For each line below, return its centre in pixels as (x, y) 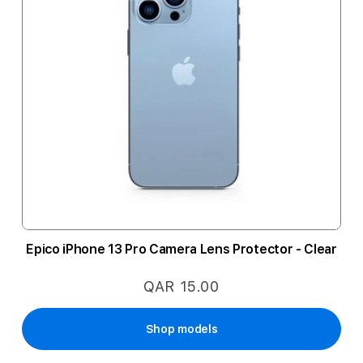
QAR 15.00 (181, 286)
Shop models (181, 329)
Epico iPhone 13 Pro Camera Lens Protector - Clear (181, 249)
